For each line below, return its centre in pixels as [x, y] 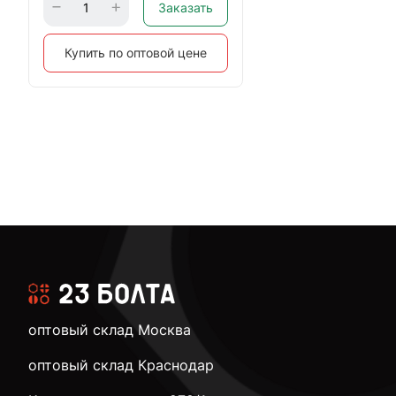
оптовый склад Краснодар [121, 365]
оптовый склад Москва [110, 329]
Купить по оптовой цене [136, 53]
